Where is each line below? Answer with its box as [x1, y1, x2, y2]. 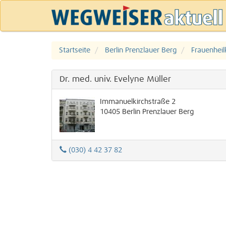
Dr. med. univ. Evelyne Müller [60, 75, 171, 83]
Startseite [59, 47, 90, 54]
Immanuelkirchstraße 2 [100, 98, 176, 105]
